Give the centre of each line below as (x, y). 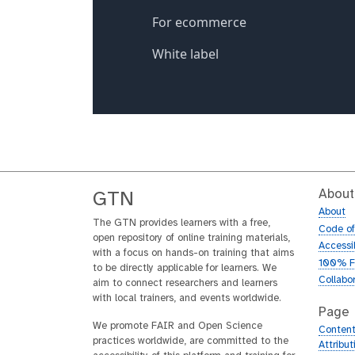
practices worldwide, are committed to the (191, 341)
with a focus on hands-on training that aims (193, 253)
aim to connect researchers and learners (185, 283)
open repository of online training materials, (191, 238)
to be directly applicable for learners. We (185, 268)
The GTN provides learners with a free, (181, 223)
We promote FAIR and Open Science (177, 326)
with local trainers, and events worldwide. (187, 298)
